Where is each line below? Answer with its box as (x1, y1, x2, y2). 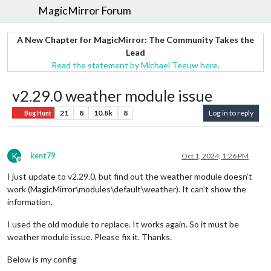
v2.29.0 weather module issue (12, 86, 212, 105)
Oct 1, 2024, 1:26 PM (181, 151, 249, 160)
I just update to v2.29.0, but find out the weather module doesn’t (7, 171, 252, 181)
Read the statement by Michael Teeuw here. (51, 59, 220, 70)
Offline (19, 159, 42, 169)
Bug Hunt (23, 109, 52, 117)
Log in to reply (209, 108, 253, 117)
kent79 (30, 151, 55, 160)
